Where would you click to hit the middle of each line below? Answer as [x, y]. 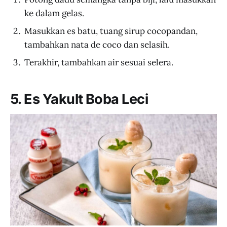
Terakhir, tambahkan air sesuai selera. [99, 62]
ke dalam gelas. [54, 13]
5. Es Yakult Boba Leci [79, 99]
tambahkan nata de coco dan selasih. [97, 44]
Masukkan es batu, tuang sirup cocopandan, [111, 31]
